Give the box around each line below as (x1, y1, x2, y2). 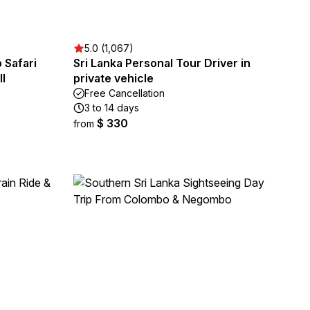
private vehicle (73, 71, 154, 85)
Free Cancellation (84, 87, 165, 99)
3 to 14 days (84, 102, 139, 113)
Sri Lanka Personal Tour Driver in (73, 56, 250, 70)
